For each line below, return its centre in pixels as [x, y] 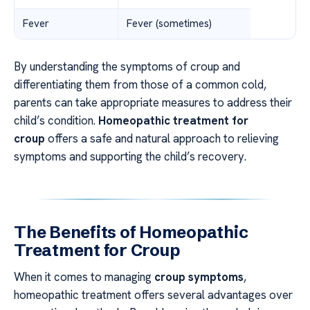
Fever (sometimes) [169, 24]
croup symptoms [199, 277]
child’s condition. [56, 121]
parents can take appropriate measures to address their [153, 103]
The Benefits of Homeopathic [131, 232]
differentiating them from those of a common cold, [140, 85]
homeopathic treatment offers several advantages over [153, 295]
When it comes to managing [84, 277]
